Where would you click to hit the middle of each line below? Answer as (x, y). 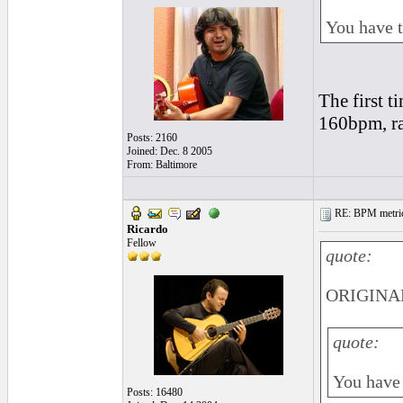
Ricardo (148, 229)
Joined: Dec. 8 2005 (170, 151)
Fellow (142, 243)
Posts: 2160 (152, 138)
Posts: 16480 (155, 392)
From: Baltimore (162, 165)
